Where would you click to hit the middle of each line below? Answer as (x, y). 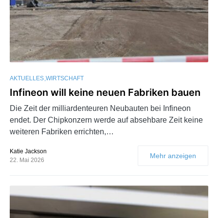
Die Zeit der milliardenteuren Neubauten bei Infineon (100, 109)
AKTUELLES (27, 79)
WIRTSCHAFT (65, 79)
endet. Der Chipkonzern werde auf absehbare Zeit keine (106, 120)
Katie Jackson (28, 152)
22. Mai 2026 (27, 160)
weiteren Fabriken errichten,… (62, 132)
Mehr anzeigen (173, 156)
